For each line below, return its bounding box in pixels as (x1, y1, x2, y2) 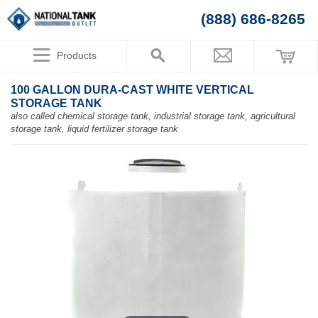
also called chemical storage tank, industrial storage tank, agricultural (11, 111, 295, 121)
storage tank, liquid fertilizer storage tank (11, 124, 178, 134)
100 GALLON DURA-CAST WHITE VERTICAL (11, 84, 254, 96)
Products (56, 50, 97, 61)
